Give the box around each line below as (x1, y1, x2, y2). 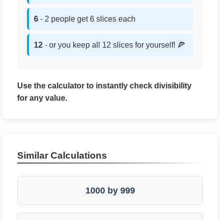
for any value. (17, 94, 67, 102)
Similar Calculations (17, 150, 107, 161)
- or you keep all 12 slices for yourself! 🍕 (43, 41, 185, 49)
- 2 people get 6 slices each (38, 15, 136, 23)
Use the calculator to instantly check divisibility (17, 82, 192, 90)
